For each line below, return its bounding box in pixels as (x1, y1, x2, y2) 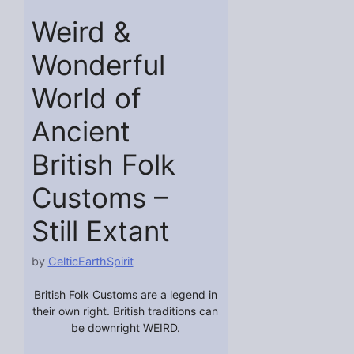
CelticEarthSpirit (47, 254, 134, 269)
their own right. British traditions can (32, 303, 219, 318)
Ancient (31, 115, 130, 149)
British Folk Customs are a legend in (33, 287, 217, 301)
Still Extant (31, 214, 170, 248)
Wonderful (31, 48, 165, 82)
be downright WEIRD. (70, 320, 180, 334)
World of (31, 81, 141, 115)
